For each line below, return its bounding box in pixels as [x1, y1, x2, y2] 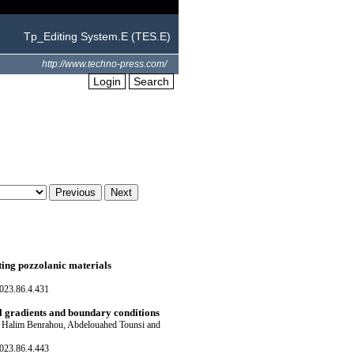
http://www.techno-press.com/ [42, 58, 167, 70]
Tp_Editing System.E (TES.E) [24, 30, 171, 43]
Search [134, 75, 169, 88]
